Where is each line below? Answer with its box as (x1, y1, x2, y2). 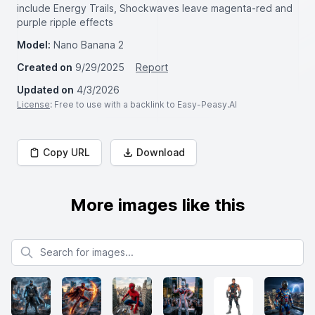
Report (136, 61, 168, 73)
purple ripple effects (17, 16, 113, 28)
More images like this (70, 195, 245, 215)
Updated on (17, 84, 74, 96)
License (17, 99, 50, 110)
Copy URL (43, 146, 90, 158)
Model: (17, 39, 51, 51)
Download (136, 146, 185, 158)
